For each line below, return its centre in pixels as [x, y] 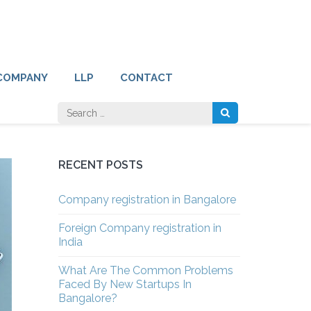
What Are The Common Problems [145, 270]
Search [222, 109]
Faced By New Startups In [125, 284]
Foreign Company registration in [140, 228]
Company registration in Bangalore [147, 200]
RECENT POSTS [100, 165]
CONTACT [146, 78]
